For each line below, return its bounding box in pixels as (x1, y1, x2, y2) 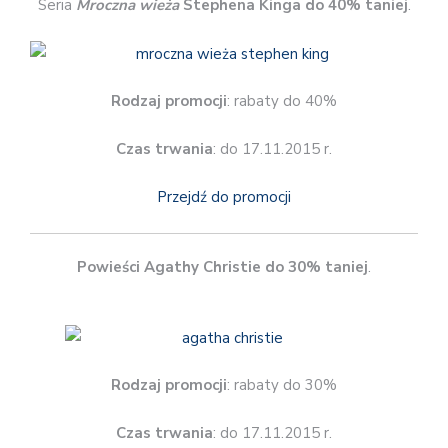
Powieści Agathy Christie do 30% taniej (77, 256, 368, 277)
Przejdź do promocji (157, 187, 291, 208)
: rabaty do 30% (227, 375, 337, 396)
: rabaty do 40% (227, 91, 337, 112)
